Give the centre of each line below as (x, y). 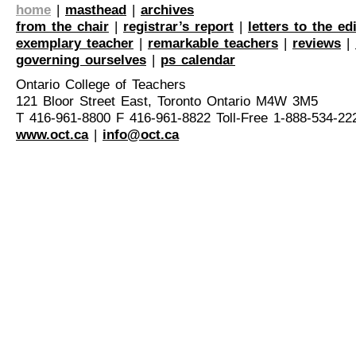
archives (167, 10)
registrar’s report (178, 26)
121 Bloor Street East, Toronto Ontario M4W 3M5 (167, 101)
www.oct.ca (52, 134)
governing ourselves (81, 60)
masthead (96, 10)
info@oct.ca (141, 134)
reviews (317, 43)
